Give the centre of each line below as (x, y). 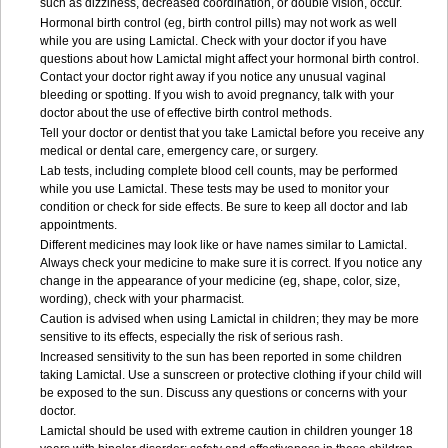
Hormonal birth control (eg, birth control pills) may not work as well (218, 23)
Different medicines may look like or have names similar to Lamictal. (223, 245)
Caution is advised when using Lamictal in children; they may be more (229, 319)
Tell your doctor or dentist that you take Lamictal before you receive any (232, 133)
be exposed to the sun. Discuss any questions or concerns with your (223, 393)
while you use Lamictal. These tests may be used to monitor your (214, 189)
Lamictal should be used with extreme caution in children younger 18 (226, 431)
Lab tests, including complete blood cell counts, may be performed (219, 171)
